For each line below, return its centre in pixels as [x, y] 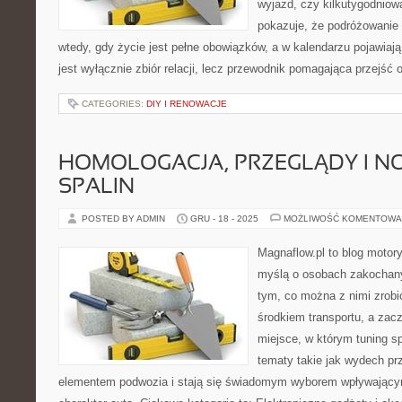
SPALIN [96, 188]
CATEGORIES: [114, 104]
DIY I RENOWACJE [187, 104]
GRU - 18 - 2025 [224, 218]
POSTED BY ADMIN [125, 218]
